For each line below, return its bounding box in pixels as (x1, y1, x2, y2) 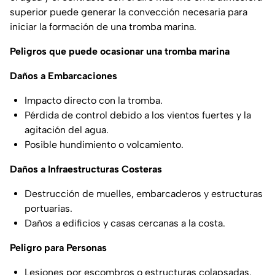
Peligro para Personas (10, 242, 107, 254)
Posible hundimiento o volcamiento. (25, 139, 184, 151)
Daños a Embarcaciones (10, 70, 117, 82)
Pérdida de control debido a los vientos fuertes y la (25, 109, 251, 122)
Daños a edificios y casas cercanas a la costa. (25, 217, 225, 230)
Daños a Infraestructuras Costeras (10, 163, 162, 176)
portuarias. (25, 203, 72, 215)
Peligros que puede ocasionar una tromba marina (10, 45, 230, 58)
